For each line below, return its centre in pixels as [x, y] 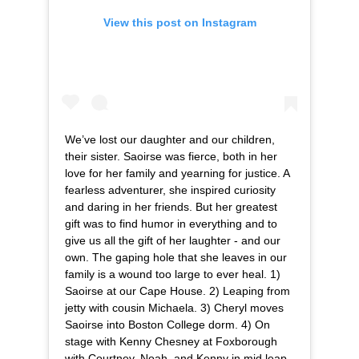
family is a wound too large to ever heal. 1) [173, 274]
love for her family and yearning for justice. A [177, 173]
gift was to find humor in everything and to [171, 224]
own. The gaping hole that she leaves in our [176, 258]
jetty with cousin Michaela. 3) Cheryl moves [174, 308]
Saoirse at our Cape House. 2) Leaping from [177, 291]
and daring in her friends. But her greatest [171, 207]
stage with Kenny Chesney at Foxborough [171, 342]
